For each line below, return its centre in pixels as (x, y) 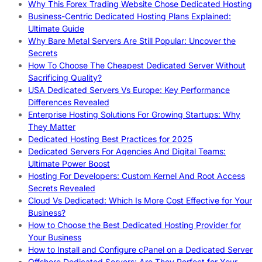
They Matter (52, 127)
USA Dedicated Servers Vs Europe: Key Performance (129, 90)
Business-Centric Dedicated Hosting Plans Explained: (130, 16)
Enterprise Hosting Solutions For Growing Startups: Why (134, 115)
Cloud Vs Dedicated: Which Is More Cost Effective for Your (140, 201)
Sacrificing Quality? (65, 78)
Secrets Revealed (62, 188)
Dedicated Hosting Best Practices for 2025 (110, 139)
